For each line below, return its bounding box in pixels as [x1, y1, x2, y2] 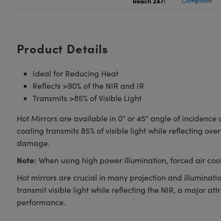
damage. [16, 138, 52, 148]
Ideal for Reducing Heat [32, 68, 118, 78]
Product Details [16, 40, 108, 56]
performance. [16, 197, 66, 207]
